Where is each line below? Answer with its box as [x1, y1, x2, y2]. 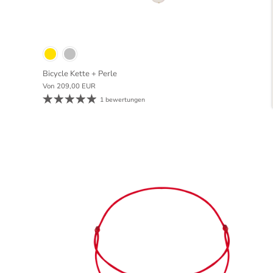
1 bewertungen [100, 95, 146, 105]
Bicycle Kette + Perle [43, 68, 117, 80]
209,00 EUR [57, 82, 96, 91]
